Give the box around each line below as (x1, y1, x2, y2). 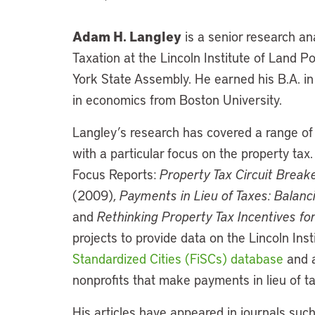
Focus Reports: (72, 165, 160, 183)
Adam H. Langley (72, 27, 181, 45)
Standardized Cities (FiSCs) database (72, 250, 283, 267)
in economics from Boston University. (72, 91, 282, 108)
